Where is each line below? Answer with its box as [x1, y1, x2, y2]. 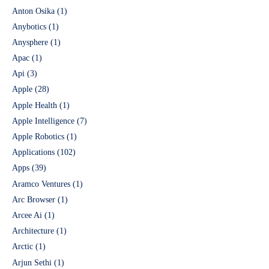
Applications [12, 148, 55, 157]
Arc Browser [12, 195, 55, 204]
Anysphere [12, 37, 48, 47]
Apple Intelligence [12, 116, 74, 125]
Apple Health [12, 100, 57, 110]
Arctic [12, 242, 33, 252]
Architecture [12, 226, 54, 236]
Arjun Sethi [12, 258, 52, 267]
